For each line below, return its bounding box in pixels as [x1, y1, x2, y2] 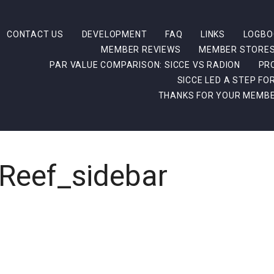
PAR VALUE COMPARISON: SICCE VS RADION [50, 60, 241, 70]
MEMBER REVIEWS [101, 45, 181, 54]
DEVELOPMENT [81, 29, 147, 39]
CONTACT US [7, 29, 64, 39]
